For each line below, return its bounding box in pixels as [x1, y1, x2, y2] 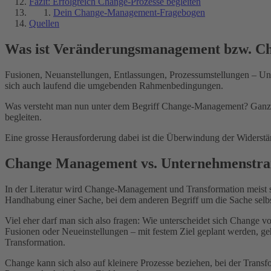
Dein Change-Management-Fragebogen [53, 7, 205, 18]
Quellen [29, 18, 59, 28]
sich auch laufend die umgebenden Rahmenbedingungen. [5, 80, 223, 91]
